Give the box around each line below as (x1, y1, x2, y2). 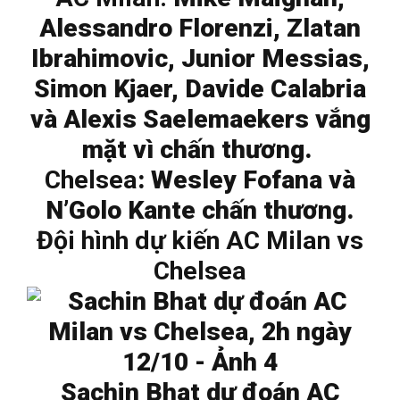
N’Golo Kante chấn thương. (46, 196, 354, 226)
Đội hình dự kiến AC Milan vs (37, 226, 363, 256)
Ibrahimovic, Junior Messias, (30, 44, 370, 74)
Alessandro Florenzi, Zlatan (39, 13, 361, 44)
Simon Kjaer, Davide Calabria (34, 74, 366, 104)
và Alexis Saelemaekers (29, 104, 309, 135)
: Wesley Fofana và (137, 165, 355, 196)
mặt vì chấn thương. (81, 135, 319, 165)
